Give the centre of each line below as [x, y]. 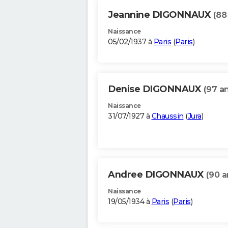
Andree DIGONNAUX [157, 175]
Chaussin [167, 116]
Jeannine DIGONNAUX [161, 15]
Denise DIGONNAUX [156, 89]
